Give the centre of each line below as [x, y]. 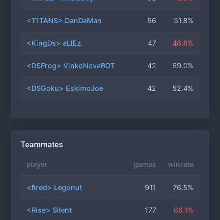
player [37, 164]
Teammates [42, 145]
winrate [181, 164]
